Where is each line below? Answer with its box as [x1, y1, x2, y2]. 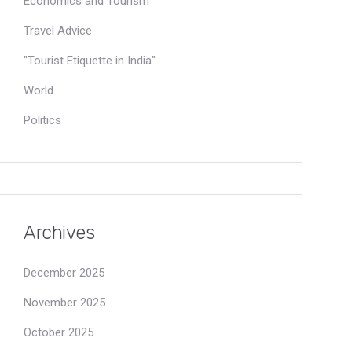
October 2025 [24, 325, 93, 339]
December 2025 [24, 266, 104, 280]
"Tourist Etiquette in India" [24, 53, 156, 68]
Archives [24, 222, 95, 244]
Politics [24, 113, 61, 127]
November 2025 [24, 295, 105, 310]
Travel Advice [24, 24, 92, 38]
